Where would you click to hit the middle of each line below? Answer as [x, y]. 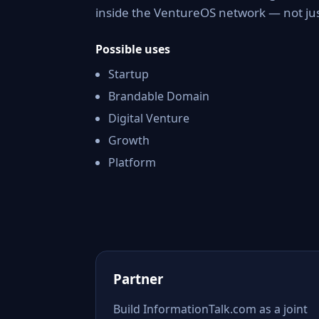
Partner [138, 279]
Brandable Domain [159, 96]
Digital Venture [149, 118]
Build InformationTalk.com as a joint [210, 309]
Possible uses [133, 49]
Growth [129, 140]
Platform [132, 162]
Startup [129, 74]
